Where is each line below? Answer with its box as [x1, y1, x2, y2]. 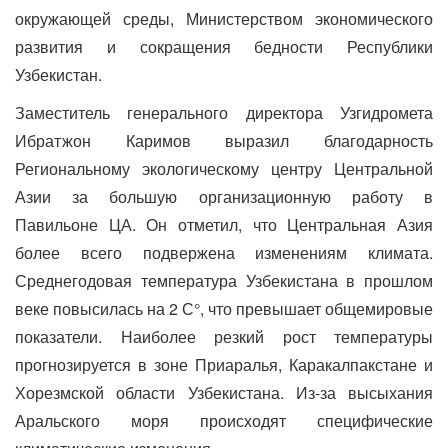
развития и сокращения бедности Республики [15, 34, 433, 58]
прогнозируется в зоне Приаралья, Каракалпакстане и [15, 352, 433, 376]
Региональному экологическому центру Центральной [15, 156, 433, 180]
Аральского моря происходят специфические [15, 408, 433, 432]
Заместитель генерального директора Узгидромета [15, 100, 433, 124]
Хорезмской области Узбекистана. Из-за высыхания [15, 380, 433, 404]
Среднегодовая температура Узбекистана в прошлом [15, 268, 433, 292]
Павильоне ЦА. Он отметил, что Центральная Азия [15, 212, 433, 236]
